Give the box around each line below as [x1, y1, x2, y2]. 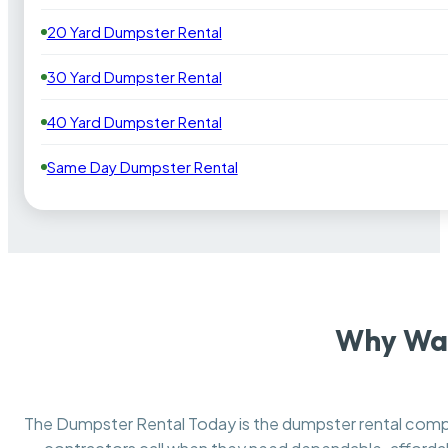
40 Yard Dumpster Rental [46, 111, 222, 131]
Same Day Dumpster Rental [46, 156, 238, 176]
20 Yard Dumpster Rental [46, 21, 222, 41]
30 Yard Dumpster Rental [46, 66, 222, 86]
